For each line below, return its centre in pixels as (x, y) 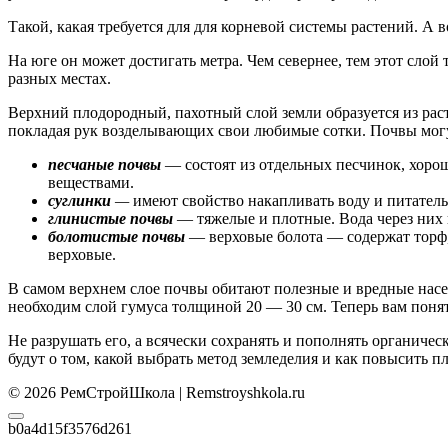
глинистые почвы (110, 218)
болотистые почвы (116, 236)
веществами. (91, 182)
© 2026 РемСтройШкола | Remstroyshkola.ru (156, 392)
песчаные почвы (104, 164)
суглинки (81, 200)
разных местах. (59, 78)
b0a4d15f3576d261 (70, 428)
